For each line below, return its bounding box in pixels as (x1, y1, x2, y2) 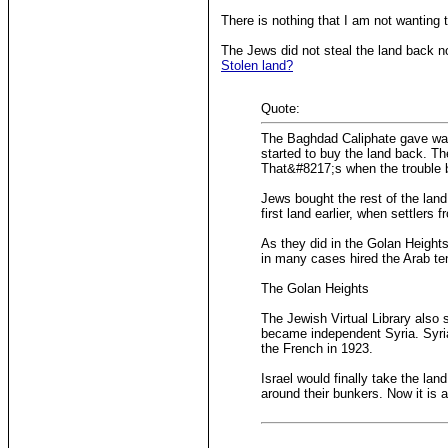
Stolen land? (221, 57, 293, 73)
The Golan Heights (261, 280, 369, 296)
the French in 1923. (261, 340, 373, 356)
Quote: (261, 100, 300, 116)
